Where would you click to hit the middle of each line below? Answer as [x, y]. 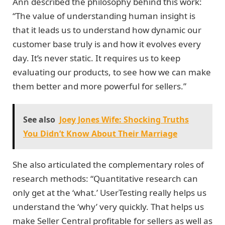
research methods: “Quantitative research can [105, 178]
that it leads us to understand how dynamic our [107, 30]
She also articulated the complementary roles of [108, 164]
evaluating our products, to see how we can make [112, 72]
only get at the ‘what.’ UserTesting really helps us [109, 192]
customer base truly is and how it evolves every [107, 44]
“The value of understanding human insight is [104, 16]
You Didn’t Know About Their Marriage [100, 133]
